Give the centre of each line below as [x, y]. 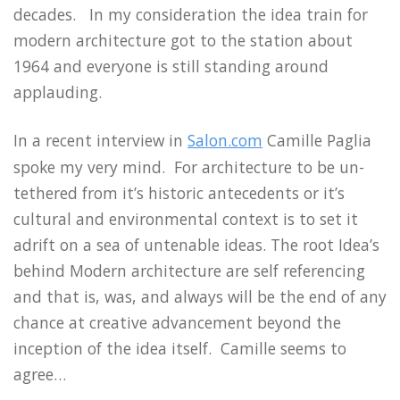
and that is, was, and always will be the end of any [200, 297]
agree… [40, 375]
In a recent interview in [100, 141]
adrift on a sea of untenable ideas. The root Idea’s [196, 245]
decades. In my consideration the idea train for [191, 14]
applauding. [58, 92]
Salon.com [225, 141]
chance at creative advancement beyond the [177, 323]
